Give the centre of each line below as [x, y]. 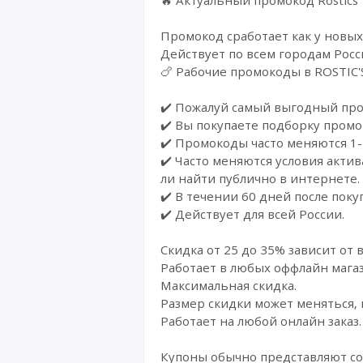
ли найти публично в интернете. [260, 178]
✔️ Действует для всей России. [252, 214]
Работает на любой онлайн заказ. [261, 320]
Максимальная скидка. [228, 285]
